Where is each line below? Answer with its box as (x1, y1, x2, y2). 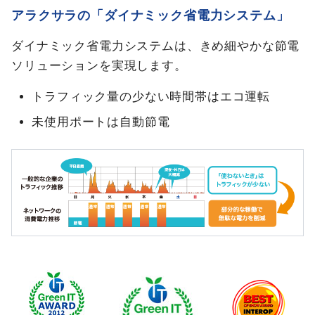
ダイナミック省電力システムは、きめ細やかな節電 (11, 39, 300, 53)
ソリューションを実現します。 (11, 58, 187, 72)
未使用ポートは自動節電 (32, 115, 170, 129)
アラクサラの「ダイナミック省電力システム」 (11, 8, 290, 22)
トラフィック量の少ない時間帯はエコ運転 (32, 89, 271, 103)
